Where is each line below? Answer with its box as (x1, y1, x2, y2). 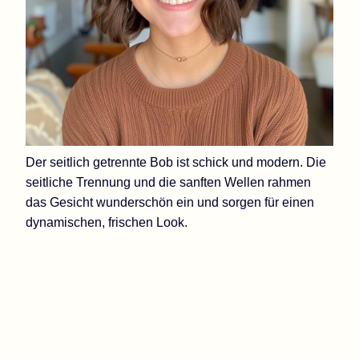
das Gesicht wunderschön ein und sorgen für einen (26, 195, 314, 209)
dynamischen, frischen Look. (26, 215, 188, 229)
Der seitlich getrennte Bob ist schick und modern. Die (26, 155, 326, 169)
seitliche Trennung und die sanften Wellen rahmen (26, 175, 311, 189)
